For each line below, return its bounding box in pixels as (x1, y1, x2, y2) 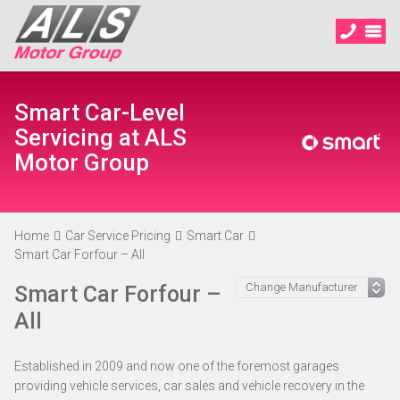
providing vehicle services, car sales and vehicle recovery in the (14, 379, 364, 393)
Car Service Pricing (65, 229, 171, 243)
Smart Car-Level (14, 99, 185, 126)
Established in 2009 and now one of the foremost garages (14, 359, 339, 373)
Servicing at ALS (14, 124, 187, 151)
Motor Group (14, 149, 149, 176)
